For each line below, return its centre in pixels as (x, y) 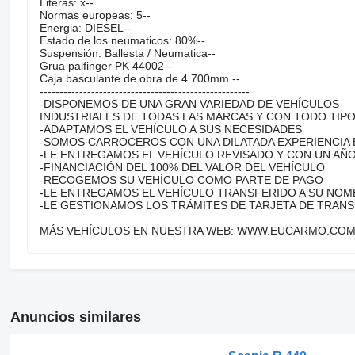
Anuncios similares (75, 317)
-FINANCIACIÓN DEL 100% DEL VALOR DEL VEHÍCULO (182, 167)
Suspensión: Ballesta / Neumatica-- (127, 53)
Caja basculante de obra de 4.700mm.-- (139, 78)
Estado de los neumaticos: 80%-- (122, 40)
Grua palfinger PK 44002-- (105, 65)
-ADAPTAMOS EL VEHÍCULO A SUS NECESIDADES (170, 129)
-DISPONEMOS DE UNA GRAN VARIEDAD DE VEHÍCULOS (189, 103)
